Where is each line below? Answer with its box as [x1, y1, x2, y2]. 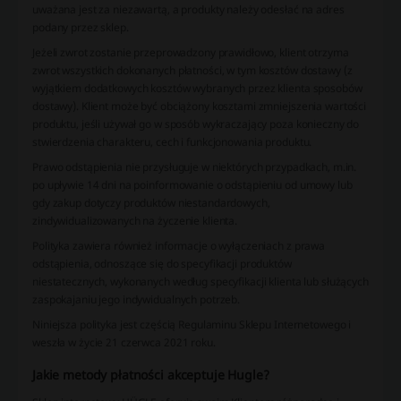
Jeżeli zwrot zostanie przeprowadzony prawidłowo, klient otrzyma [32, 45, 349, 61]
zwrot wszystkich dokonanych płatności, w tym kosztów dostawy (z [32, 63, 353, 79]
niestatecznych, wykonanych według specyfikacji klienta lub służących [32, 274, 369, 290]
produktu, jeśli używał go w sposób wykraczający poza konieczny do [32, 116, 360, 132]
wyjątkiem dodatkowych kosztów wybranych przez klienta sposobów [32, 81, 363, 97]
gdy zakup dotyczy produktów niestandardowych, [32, 195, 270, 211]
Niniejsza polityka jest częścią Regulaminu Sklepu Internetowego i [32, 317, 352, 333]
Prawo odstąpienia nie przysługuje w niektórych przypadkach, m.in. [32, 159, 357, 175]
